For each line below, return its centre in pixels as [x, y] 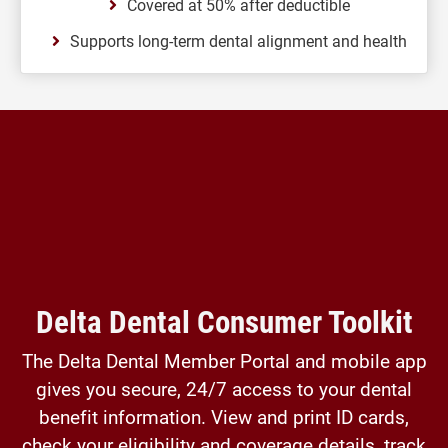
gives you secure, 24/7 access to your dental [224, 388]
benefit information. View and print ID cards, [224, 416]
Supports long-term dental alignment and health [238, 40]
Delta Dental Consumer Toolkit [224, 320]
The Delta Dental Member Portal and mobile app [224, 360]
